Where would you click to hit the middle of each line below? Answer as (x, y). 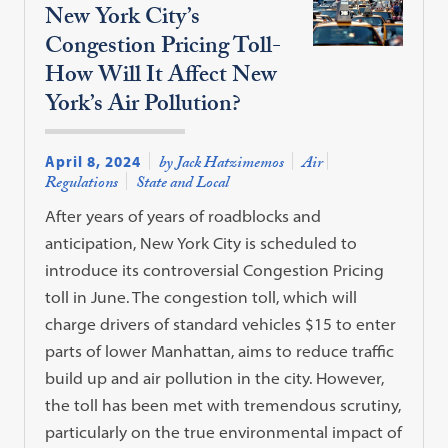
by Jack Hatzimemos (222, 164)
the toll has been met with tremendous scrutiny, (223, 404)
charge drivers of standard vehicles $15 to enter (221, 323)
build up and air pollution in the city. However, (215, 377)
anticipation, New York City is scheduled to (201, 242)
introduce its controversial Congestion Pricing (215, 269)
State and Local (183, 184)
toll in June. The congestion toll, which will (201, 296)
